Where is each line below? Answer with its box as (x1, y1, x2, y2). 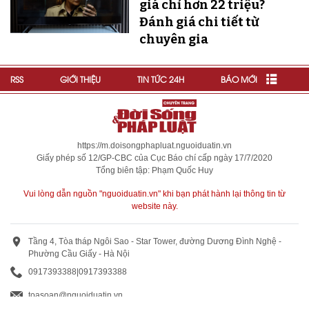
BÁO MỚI (221, 73, 257, 86)
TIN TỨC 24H (137, 73, 184, 86)
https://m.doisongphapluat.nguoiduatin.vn (77, 141, 232, 151)
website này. (131, 201, 178, 212)
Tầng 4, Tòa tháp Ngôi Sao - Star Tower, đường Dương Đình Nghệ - (28, 237, 281, 247)
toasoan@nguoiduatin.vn (28, 290, 123, 301)
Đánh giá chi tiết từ (139, 14, 259, 30)
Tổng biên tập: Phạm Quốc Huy (96, 166, 213, 176)
